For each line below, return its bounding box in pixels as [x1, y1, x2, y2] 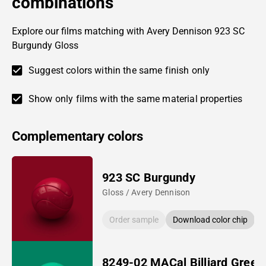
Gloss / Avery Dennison [102, 187, 191, 197]
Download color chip [173, 214, 248, 224]
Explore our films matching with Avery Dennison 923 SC [12, 25, 245, 37]
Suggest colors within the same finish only [28, 64, 210, 76]
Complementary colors [12, 128, 143, 144]
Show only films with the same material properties [28, 93, 243, 104]
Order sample [109, 214, 159, 224]
